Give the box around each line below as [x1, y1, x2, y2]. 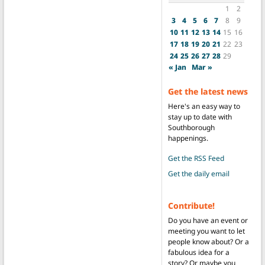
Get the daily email [167, 168, 230, 179]
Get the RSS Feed [167, 153, 224, 163]
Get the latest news [167, 85, 248, 97]
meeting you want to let [167, 225, 245, 236]
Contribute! [167, 199, 215, 211]
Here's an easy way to [167, 101, 240, 111]
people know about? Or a [167, 236, 249, 247]
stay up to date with [167, 111, 232, 122]
